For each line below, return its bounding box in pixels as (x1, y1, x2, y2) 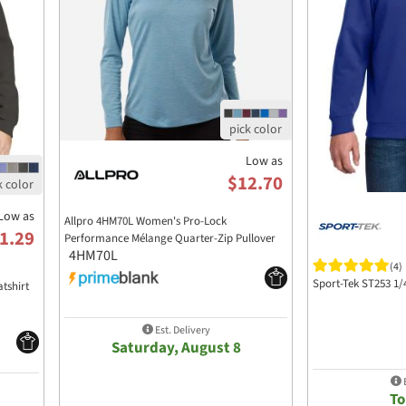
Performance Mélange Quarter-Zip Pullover (64, 230, 275, 246)
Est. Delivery (152, 322, 210, 338)
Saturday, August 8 (111, 336, 241, 359)
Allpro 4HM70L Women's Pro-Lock (64, 213, 227, 229)
